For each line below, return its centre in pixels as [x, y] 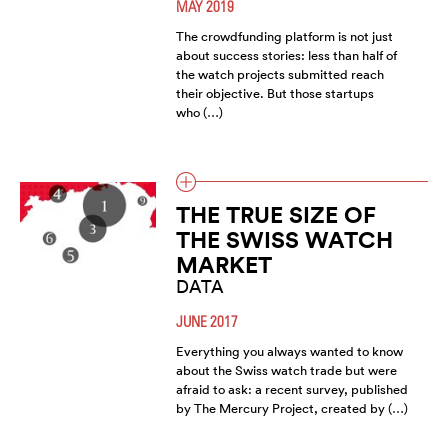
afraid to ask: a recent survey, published [291, 390]
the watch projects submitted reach [279, 75]
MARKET [223, 265]
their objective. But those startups [274, 94]
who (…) [199, 113]
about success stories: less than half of [286, 56]
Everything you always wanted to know [289, 352]
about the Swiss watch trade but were [286, 371]
